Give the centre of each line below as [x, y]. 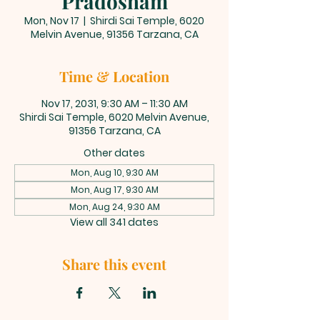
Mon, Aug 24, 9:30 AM [114, 207]
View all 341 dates [114, 222]
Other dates [114, 153]
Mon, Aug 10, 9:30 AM [114, 172]
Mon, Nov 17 [52, 21]
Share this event [114, 264]
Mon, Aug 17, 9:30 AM [114, 190]
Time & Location [114, 76]
